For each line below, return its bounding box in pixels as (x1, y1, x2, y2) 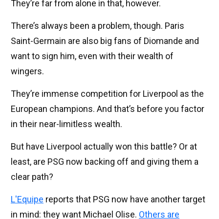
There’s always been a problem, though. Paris (11, 21, 184, 31)
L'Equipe (11, 194, 44, 205)
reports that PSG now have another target (44, 194, 205, 205)
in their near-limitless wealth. (11, 119, 122, 130)
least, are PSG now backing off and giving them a (11, 156, 198, 167)
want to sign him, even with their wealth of (11, 51, 174, 62)
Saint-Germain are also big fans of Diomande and (11, 36, 199, 46)
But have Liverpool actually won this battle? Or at (11, 141, 197, 152)
